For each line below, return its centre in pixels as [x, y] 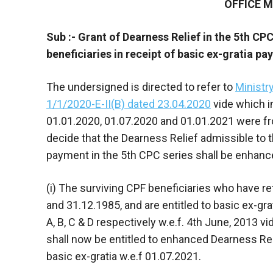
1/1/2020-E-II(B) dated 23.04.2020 [129, 104]
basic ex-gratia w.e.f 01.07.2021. [124, 256]
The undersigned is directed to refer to [141, 87]
